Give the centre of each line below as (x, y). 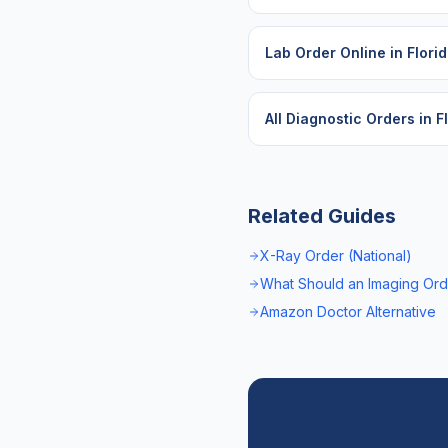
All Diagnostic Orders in (350, 118)
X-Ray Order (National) (336, 255)
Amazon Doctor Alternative (348, 311)
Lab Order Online (325, 52)
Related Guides (322, 216)
